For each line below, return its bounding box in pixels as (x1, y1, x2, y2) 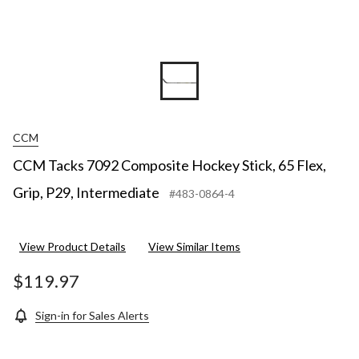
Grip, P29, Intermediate (13, 184, 159, 202)
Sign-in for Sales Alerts (35, 309, 149, 323)
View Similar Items (148, 240, 240, 254)
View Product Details (19, 240, 126, 254)
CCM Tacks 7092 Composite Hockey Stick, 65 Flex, (13, 156, 326, 175)
